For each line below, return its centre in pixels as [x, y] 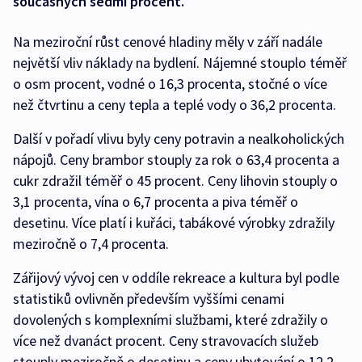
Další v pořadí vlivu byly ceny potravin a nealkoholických [179, 139]
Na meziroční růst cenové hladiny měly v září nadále [168, 42]
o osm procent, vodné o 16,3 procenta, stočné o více [170, 84]
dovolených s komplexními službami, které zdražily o [170, 320]
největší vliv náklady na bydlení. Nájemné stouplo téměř [180, 63]
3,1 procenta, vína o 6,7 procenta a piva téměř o [156, 202]
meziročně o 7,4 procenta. [91, 244]
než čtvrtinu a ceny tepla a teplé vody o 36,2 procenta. [176, 105]
